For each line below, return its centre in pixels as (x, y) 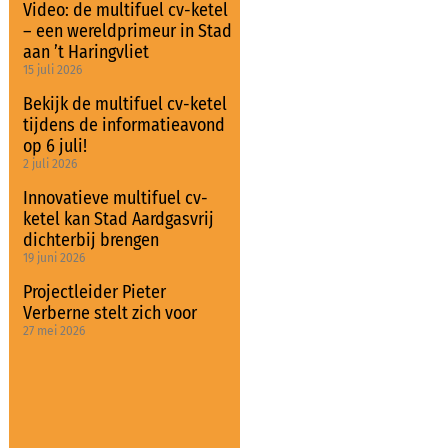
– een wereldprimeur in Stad (127, 31)
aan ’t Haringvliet (85, 52)
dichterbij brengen (90, 240)
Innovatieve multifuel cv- (115, 198)
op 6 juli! (54, 146)
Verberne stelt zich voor (109, 313)
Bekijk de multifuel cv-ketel (124, 104)
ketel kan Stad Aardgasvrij (118, 219)
